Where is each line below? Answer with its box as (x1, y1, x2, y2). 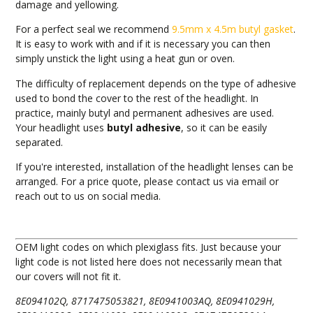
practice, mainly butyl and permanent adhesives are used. (15, 105, 275, 119)
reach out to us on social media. (15, 189, 161, 203)
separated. (15, 135, 64, 149)
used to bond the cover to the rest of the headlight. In (15, 91, 259, 105)
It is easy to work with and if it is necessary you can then (15, 37, 271, 51)
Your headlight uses (15, 120, 108, 134)
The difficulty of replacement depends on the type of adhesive (15, 76, 297, 90)
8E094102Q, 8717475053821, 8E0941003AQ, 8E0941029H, (15, 294, 275, 308)
